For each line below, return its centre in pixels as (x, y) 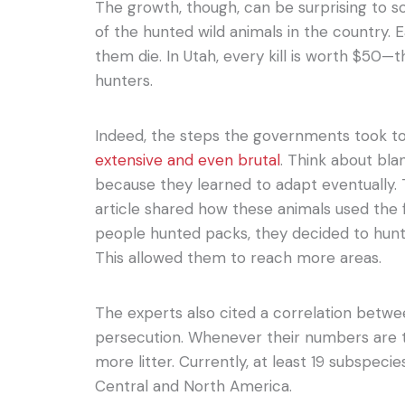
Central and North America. (194, 386)
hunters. (124, 80)
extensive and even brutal (188, 160)
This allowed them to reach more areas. (239, 257)
